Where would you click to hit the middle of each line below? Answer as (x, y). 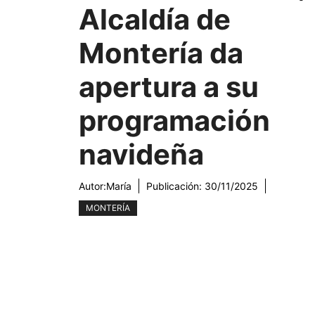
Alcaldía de (155, 20)
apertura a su (169, 87)
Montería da (161, 53)
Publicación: (175, 186)
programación (174, 121)
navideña (141, 155)
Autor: (92, 186)
